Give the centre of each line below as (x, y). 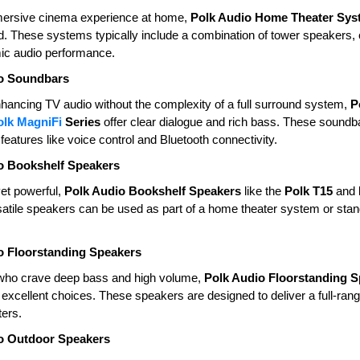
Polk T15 (309, 191)
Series (81, 122)
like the (263, 191)
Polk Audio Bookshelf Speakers (153, 191)
